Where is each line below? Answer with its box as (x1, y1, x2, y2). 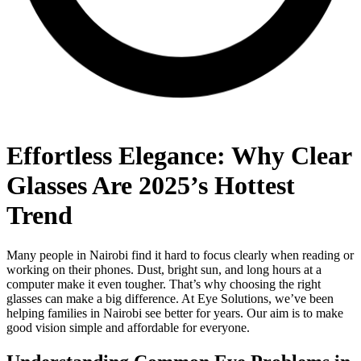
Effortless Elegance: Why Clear (6, 141, 351, 171)
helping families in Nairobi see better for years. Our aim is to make (6, 305, 343, 320)
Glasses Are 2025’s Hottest (6, 171, 295, 201)
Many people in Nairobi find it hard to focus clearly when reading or (6, 247, 354, 262)
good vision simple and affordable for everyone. (6, 320, 250, 334)
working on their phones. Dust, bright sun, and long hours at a (6, 262, 322, 276)
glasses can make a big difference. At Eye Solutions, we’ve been (6, 291, 334, 305)
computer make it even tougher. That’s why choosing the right (6, 276, 321, 291)
